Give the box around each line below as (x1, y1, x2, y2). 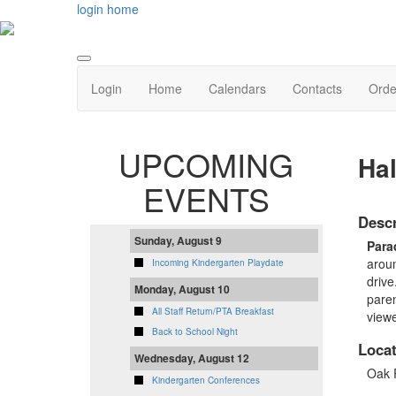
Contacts (293, 80, 342, 98)
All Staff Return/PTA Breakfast (152, 305, 274, 318)
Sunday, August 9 (134, 232, 222, 249)
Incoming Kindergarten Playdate (152, 256, 284, 270)
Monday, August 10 (134, 281, 230, 298)
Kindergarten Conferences (152, 374, 260, 387)
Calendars (209, 80, 266, 98)
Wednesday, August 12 (134, 350, 249, 367)
